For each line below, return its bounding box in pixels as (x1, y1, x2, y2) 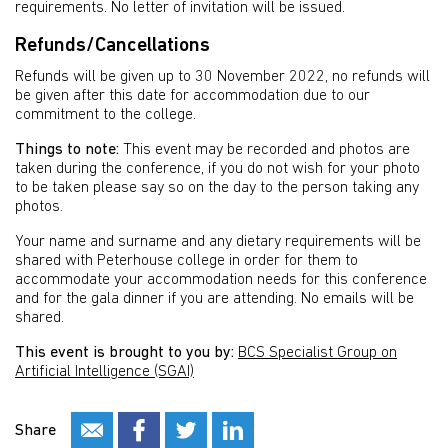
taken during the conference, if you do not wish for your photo (15, 161, 420, 178)
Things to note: (15, 142, 119, 159)
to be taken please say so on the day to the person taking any (15, 180, 419, 197)
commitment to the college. (15, 107, 196, 124)
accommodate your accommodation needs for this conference (15, 272, 427, 289)
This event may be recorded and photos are (119, 142, 410, 159)
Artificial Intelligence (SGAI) (15, 364, 194, 381)
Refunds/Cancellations (15, 36, 210, 57)
